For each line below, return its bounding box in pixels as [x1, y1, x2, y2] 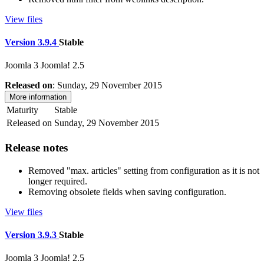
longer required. [28, 176, 87, 186]
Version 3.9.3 [5, 229, 59, 240]
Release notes [5, 141, 68, 154]
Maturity [6, 105, 38, 115]
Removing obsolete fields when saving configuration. [28, 186, 226, 197]
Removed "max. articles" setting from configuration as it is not [28, 165, 259, 176]
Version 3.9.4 [5, 37, 59, 47]
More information [9, 93, 67, 102]
